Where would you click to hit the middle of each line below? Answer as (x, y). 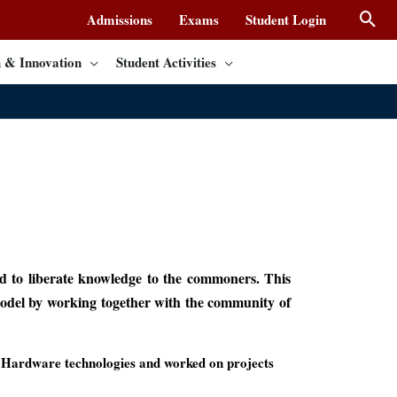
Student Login (286, 19)
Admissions (120, 19)
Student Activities (166, 62)
